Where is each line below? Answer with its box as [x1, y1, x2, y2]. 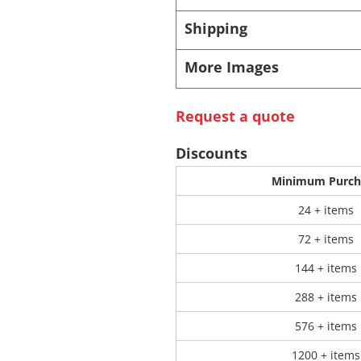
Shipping [184, 19, 247, 39]
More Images [184, 57, 279, 77]
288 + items [294, 289, 357, 305]
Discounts [175, 143, 247, 164]
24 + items [297, 202, 354, 218]
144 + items [294, 260, 357, 276]
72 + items [297, 231, 354, 247]
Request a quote [175, 106, 295, 127]
